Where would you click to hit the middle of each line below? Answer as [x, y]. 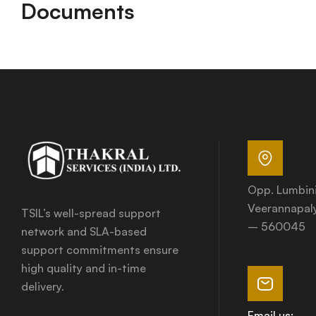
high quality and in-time [84, 268]
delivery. [43, 287]
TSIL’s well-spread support [91, 213]
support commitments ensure [100, 250]
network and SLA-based [84, 232]
